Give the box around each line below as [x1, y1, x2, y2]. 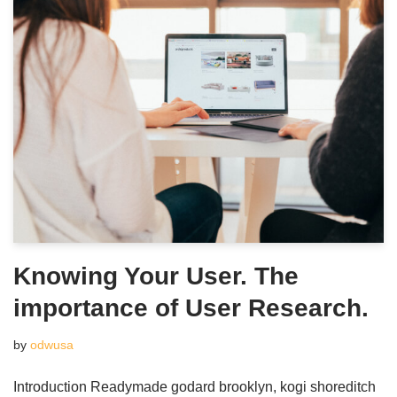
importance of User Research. [13, 294, 369, 322]
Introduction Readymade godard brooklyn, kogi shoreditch [13, 379, 376, 394]
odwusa [30, 338, 74, 352]
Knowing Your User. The [13, 262, 299, 290]
